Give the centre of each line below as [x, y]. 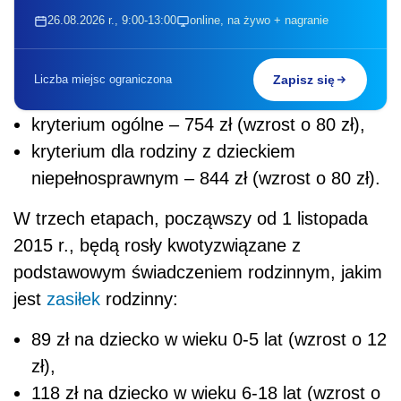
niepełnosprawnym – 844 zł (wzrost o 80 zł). [206, 179]
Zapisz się [304, 80]
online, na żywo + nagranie [259, 21]
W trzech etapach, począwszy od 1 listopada [191, 219]
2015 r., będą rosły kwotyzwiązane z [157, 246]
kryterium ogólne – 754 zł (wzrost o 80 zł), [198, 125]
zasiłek [73, 299]
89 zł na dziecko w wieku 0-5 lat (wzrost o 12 [209, 340]
